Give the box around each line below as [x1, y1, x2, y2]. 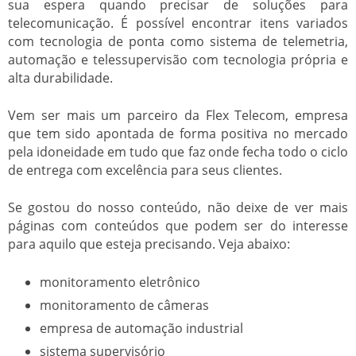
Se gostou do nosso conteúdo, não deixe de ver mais [8, 198, 348, 216]
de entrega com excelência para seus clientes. [8, 161, 282, 179]
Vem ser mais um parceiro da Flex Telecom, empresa [8, 106, 348, 124]
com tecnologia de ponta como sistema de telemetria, [8, 32, 348, 50]
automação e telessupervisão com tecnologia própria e [8, 50, 348, 68]
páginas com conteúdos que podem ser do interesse [8, 216, 348, 234]
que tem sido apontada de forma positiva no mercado [8, 124, 348, 142]
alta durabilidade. [8, 68, 113, 87]
